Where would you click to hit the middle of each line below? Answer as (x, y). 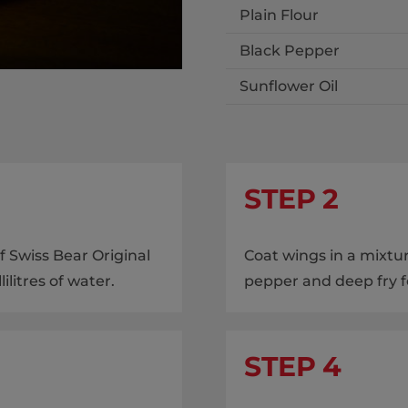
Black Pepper (289, 51)
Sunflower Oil (288, 86)
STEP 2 (291, 199)
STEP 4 (292, 367)
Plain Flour (279, 15)
